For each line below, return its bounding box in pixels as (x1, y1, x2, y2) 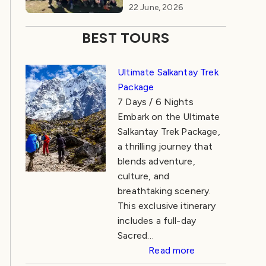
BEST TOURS (82, 29, 170, 47)
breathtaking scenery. (118, 185, 211, 197)
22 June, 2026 (128, 2, 183, 13)
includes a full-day (118, 215, 197, 227)
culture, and (118, 170, 169, 182)
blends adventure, (118, 156, 195, 167)
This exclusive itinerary (118, 200, 216, 212)
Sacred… (118, 230, 154, 242)
